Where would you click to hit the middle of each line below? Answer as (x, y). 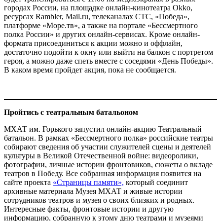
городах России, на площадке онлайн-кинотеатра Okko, (98, 8)
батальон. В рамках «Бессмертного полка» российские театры (109, 138)
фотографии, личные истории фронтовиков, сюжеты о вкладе (108, 165)
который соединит (156, 183)
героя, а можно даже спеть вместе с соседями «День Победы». (109, 61)
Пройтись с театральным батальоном (71, 112)
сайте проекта (28, 183)
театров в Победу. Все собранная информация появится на (103, 174)
